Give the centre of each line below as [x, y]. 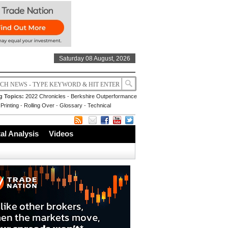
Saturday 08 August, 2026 [95, 59]
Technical [99, 105]
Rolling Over [39, 105]
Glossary [71, 105]
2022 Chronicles [45, 96]
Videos [61, 134]
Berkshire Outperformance [104, 96]
